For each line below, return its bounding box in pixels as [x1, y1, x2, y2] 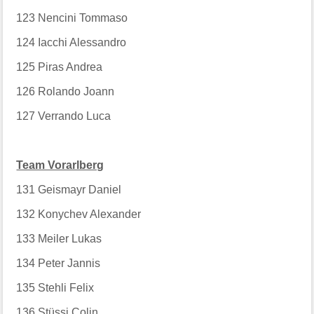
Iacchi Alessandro [38, 36, 127, 48]
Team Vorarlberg [16, 158, 104, 171]
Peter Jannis [38, 257, 101, 269]
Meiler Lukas [38, 232, 102, 245]
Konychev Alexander [38, 207, 142, 220]
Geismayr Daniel [38, 183, 122, 196]
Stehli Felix [38, 281, 95, 294]
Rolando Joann [38, 85, 115, 97]
